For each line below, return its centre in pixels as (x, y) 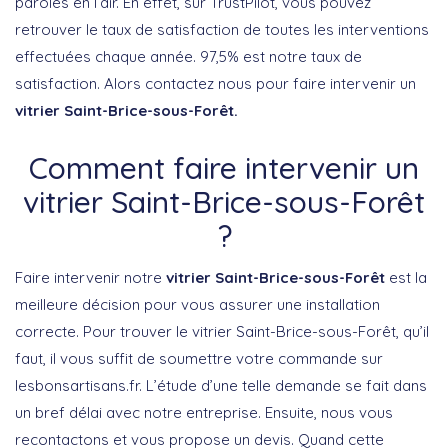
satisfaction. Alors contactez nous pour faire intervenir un (215, 83)
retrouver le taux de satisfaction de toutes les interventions (222, 29)
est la (406, 277)
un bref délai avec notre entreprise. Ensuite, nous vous (204, 412)
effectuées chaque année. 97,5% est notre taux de (188, 56)
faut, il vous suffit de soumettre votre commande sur (199, 358)
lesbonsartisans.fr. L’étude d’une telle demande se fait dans (221, 385)
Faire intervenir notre (90, 277)
